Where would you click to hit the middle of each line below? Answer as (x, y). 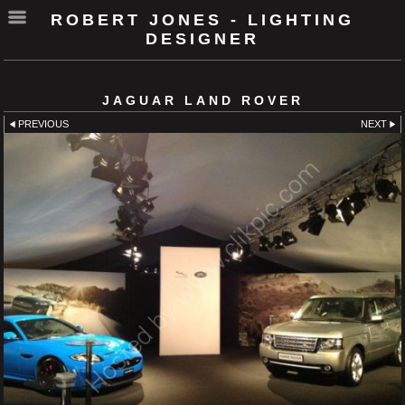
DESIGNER (202, 39)
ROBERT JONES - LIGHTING (202, 20)
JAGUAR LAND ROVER (202, 100)
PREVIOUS (44, 123)
